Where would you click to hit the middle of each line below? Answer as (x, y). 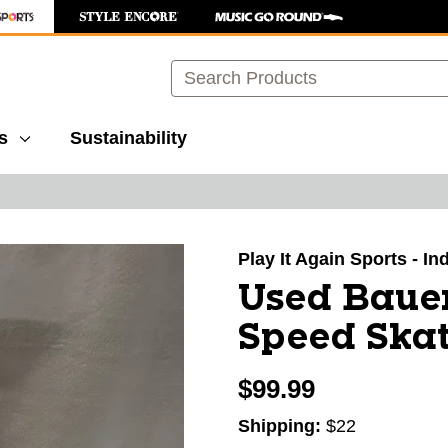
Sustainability (128, 138)
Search (199, 70)
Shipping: (282, 426)
